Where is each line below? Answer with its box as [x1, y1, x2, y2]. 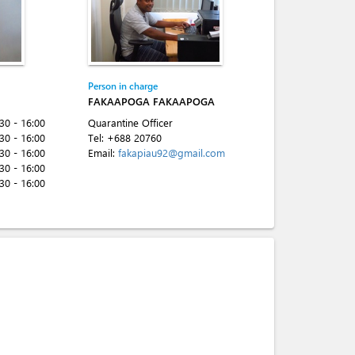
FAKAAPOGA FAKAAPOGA [88, 94, 215, 108]
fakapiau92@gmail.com [118, 146, 225, 159]
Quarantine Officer [88, 116, 173, 129]
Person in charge [88, 79, 158, 92]
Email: [88, 146, 118, 159]
